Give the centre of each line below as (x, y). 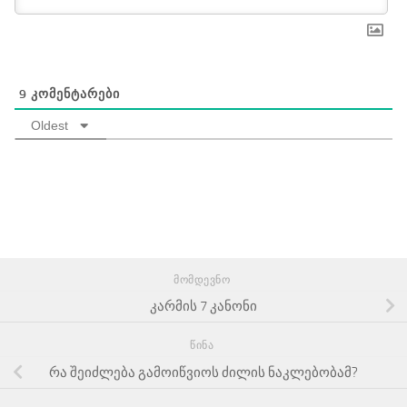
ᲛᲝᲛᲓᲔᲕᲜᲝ (203, 279)
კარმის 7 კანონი (203, 307)
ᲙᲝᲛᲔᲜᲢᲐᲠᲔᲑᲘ (74, 94)
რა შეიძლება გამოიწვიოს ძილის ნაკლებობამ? (203, 373)
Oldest (50, 125)
